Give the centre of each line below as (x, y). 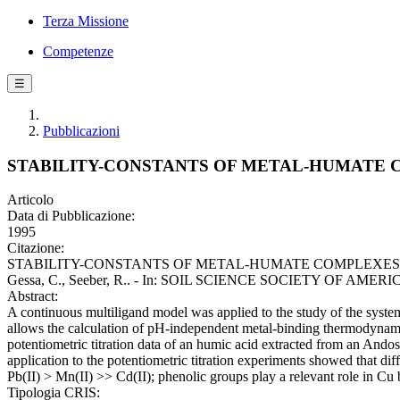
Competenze (78, 51)
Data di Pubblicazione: (71, 216)
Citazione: (36, 248)
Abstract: (33, 296)
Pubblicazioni (81, 131)
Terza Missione (86, 21)
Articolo (30, 200)
